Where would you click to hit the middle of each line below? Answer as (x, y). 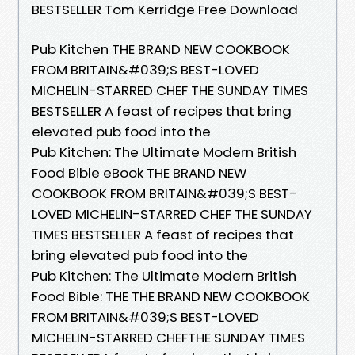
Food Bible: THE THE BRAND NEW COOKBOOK (171, 296)
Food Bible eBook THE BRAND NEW (139, 172)
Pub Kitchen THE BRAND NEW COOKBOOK (161, 49)
